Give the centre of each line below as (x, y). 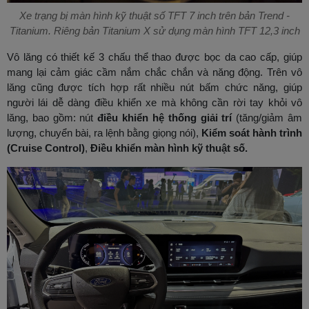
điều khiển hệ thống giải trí (165, 117)
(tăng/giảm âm (267, 117)
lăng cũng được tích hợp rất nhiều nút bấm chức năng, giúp (154, 87)
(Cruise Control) (46, 148)
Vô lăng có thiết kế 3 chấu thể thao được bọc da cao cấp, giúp (154, 57)
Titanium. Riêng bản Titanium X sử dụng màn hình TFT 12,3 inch (154, 30)
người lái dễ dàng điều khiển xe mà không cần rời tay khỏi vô (154, 102)
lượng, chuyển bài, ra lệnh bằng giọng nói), (104, 132)
